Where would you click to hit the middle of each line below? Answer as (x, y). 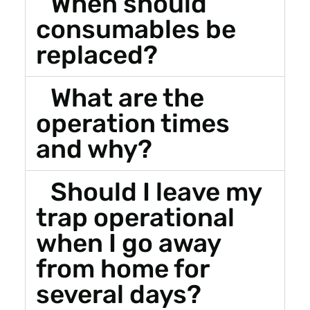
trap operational (135, 217)
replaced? (97, 54)
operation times (133, 123)
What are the (128, 97)
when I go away (128, 243)
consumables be (136, 29)
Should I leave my (156, 191)
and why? (94, 148)
